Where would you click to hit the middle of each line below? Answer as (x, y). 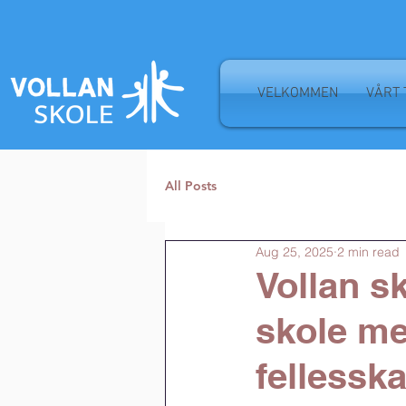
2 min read (368, 251)
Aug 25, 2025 (295, 251)
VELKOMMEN (298, 93)
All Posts (191, 185)
